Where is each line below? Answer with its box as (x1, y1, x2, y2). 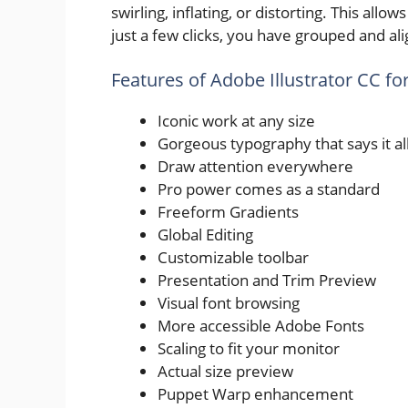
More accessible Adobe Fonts (158, 315, 364, 337)
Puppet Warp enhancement (158, 383, 353, 405)
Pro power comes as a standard (158, 178, 380, 200)
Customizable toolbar (158, 247, 309, 269)
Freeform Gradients (158, 201, 299, 223)
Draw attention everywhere (158, 156, 353, 178)
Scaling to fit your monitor (158, 338, 340, 360)
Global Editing (158, 224, 253, 246)
